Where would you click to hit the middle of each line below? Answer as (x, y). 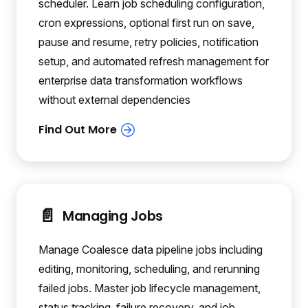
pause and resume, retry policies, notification (148, 42)
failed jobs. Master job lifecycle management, (150, 288)
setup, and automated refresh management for (154, 62)
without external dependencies (114, 100)
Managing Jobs (113, 216)
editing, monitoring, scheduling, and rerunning (149, 268)
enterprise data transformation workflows (141, 81)
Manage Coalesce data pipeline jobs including (151, 249)
